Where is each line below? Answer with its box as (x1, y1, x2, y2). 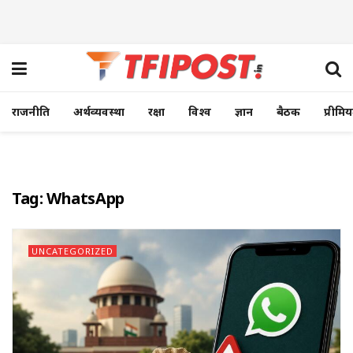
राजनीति (12, 104, 50, 119)
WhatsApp (46, 188, 124, 209)
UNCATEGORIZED (32, 245, 113, 257)
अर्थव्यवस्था (73, 104, 124, 119)
